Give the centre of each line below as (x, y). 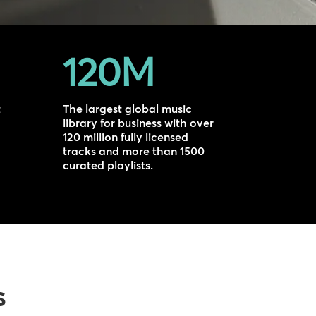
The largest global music (128, 109)
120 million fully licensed (126, 137)
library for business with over (139, 123)
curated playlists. (108, 165)
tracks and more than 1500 (134, 151)
